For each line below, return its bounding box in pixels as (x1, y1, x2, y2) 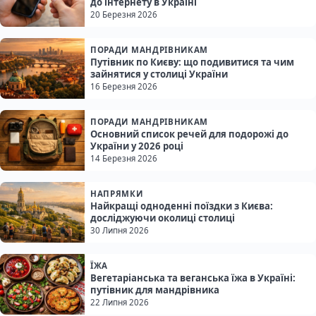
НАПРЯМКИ (90, 188, 143, 200)
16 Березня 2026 (90, 81, 157, 92)
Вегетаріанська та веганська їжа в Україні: (90, 272, 296, 285)
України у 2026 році (90, 140, 183, 153)
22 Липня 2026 (90, 297, 149, 308)
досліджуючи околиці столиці (90, 212, 235, 225)
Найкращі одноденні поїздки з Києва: (90, 200, 273, 213)
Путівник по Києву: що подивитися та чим (90, 56, 294, 69)
